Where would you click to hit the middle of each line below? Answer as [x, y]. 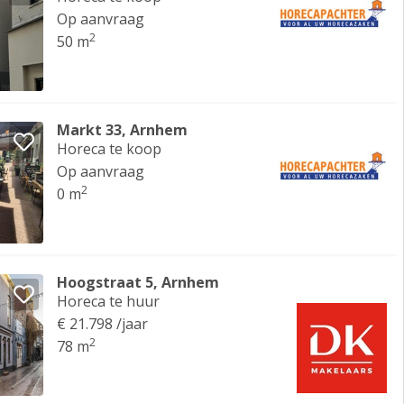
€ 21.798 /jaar [103, 324]
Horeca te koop [110, 149]
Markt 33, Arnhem [123, 130]
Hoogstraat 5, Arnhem [138, 282]
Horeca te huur [109, 301]
